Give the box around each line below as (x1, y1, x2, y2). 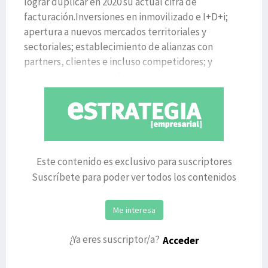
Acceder (162, 233, 199, 247)
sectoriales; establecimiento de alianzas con (24, 40, 213, 53)
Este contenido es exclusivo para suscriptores (36, 154, 232, 168)
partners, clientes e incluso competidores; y (24, 55, 212, 68)
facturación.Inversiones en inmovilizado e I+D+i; (24, 10, 228, 23)
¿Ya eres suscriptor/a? (69, 232, 160, 246)
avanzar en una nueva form (24, 70, 138, 83)
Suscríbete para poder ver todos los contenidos (32, 170, 236, 184)
